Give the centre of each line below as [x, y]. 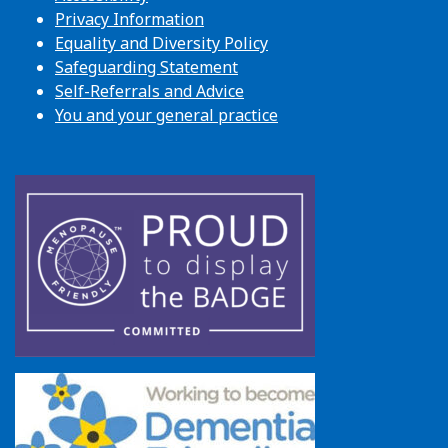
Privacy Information [129, 19]
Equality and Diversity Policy [161, 43]
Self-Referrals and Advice [149, 91]
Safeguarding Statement [146, 67]
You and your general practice [166, 115]
